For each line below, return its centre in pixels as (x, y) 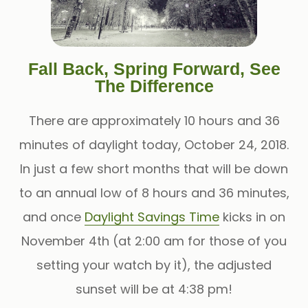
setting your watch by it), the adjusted (154, 265)
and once (54, 217)
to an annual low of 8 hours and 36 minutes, (154, 192)
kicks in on (252, 217)
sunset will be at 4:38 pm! (154, 289)
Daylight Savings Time (152, 217)
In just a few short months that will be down (154, 168)
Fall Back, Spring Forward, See (154, 68)
